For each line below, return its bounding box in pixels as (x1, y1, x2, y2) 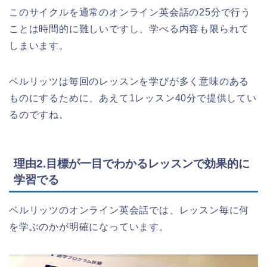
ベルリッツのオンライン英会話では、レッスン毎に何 (9, 205, 250, 216)
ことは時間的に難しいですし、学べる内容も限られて (9, 23, 250, 34)
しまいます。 (9, 40, 69, 51)
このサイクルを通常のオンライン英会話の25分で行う (9, 7, 251, 17)
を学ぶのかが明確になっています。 (9, 222, 169, 232)
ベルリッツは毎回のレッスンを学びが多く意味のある (9, 76, 250, 86)
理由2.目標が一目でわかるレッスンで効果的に (14, 157, 250, 170)
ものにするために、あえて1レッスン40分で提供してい (9, 92, 257, 103)
